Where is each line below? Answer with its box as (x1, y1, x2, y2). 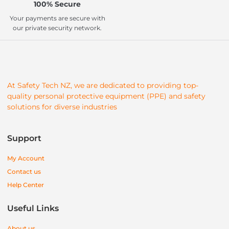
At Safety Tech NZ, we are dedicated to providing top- (7, 80, 198, 90)
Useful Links (7, 203, 59, 214)
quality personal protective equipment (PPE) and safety (7, 91, 205, 101)
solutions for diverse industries (7, 102, 117, 111)
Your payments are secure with (9, 14, 105, 22)
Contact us (7, 168, 41, 176)
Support (7, 133, 41, 144)
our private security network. (13, 24, 102, 32)
